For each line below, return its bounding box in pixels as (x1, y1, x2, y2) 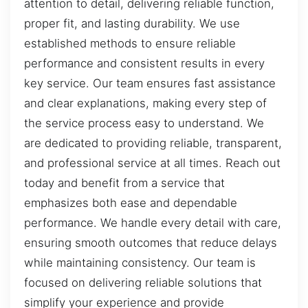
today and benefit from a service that (24, 176, 225, 190)
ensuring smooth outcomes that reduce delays (24, 236, 277, 250)
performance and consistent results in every (24, 56, 265, 71)
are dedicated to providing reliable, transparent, (24, 136, 282, 151)
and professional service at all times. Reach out (24, 156, 280, 170)
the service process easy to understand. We (24, 116, 264, 131)
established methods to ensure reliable (24, 36, 236, 51)
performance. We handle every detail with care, (24, 216, 281, 230)
